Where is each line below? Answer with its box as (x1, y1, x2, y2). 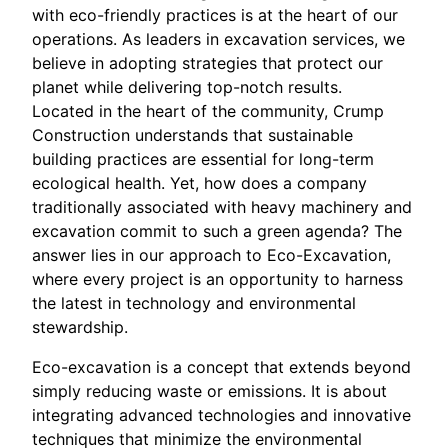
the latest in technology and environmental (32, 293, 356, 313)
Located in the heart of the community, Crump (32, 101, 384, 121)
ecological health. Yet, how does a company (32, 173, 367, 193)
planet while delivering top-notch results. (32, 77, 342, 97)
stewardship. (32, 317, 128, 337)
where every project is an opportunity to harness (32, 269, 403, 289)
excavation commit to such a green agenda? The (32, 221, 402, 241)
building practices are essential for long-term (32, 149, 374, 169)
